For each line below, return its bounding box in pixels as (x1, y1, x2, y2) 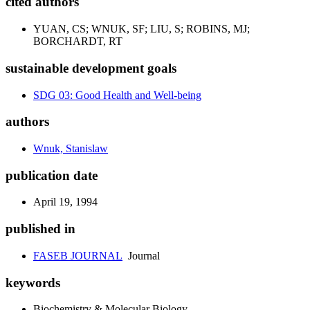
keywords (6, 275, 60, 290)
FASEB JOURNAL (33, 249, 122, 262)
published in (6, 221, 75, 237)
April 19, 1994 (33, 196, 98, 208)
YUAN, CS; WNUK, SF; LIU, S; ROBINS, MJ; (33, 23, 250, 35)
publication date (6, 167, 98, 183)
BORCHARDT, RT (33, 35, 122, 48)
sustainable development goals (6, 60, 176, 75)
